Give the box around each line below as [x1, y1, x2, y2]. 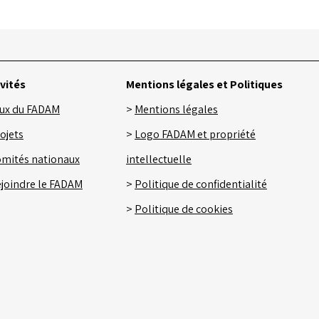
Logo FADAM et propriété [135, 126, 256, 142]
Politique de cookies [135, 201, 233, 216]
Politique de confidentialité [135, 176, 267, 192]
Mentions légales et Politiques [126, 76, 283, 92]
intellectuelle [126, 151, 192, 167]
